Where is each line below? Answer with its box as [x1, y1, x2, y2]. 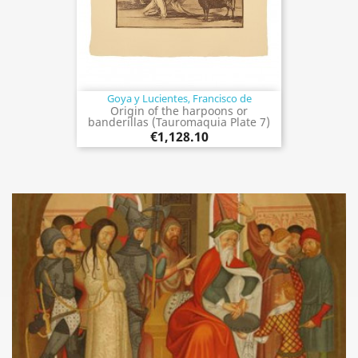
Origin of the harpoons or [110, 102, 248, 118]
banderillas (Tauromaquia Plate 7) [88, 113, 270, 129]
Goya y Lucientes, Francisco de [106, 90, 252, 105]
